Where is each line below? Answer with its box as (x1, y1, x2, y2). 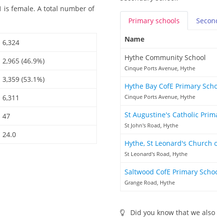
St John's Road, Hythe (124, 122, 178, 129)
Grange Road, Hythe (124, 179, 175, 186)
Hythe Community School (124, 53, 206, 62)
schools (155, 16, 180, 26)
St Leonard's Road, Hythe (124, 150, 187, 158)
